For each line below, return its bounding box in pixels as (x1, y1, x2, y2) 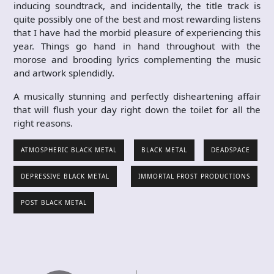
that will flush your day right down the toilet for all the (13, 103, 261, 116)
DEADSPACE (211, 146, 250, 154)
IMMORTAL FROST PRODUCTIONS (138, 172, 250, 180)
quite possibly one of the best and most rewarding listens (13, 13, 261, 25)
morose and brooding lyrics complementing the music (13, 53, 261, 65)
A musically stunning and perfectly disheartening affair (13, 90, 261, 102)
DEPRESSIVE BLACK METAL (21, 172, 109, 180)
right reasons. (13, 117, 73, 129)
